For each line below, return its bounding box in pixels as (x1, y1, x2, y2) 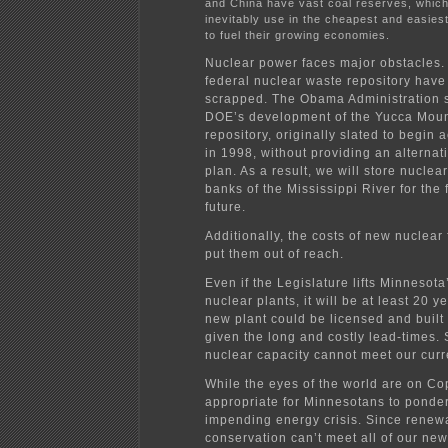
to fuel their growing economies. (205, 28, 390, 41)
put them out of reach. (205, 246, 344, 261)
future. (205, 199, 246, 214)
